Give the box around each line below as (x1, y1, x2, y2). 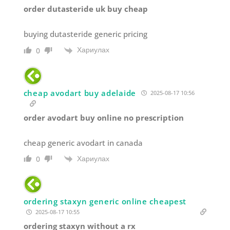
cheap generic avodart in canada (23, 137, 143, 148)
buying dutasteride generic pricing (23, 29, 147, 40)
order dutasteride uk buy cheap (23, 4, 148, 14)
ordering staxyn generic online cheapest (23, 196, 187, 206)
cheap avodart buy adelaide (23, 87, 136, 98)
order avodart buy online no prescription (23, 112, 184, 123)
